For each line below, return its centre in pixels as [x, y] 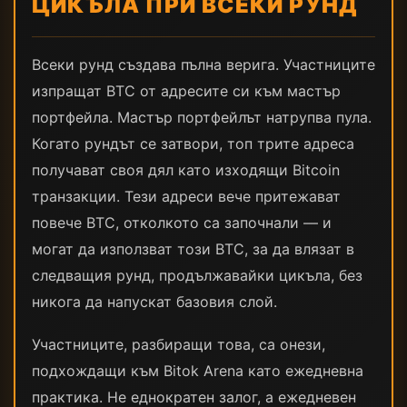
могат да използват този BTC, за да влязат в [193, 249]
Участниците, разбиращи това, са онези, [179, 344]
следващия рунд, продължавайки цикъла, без [197, 275]
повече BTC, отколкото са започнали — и [182, 223]
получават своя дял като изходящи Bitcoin [186, 170]
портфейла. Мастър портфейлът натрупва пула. [202, 117]
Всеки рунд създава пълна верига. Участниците [203, 65]
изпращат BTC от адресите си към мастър [186, 91]
